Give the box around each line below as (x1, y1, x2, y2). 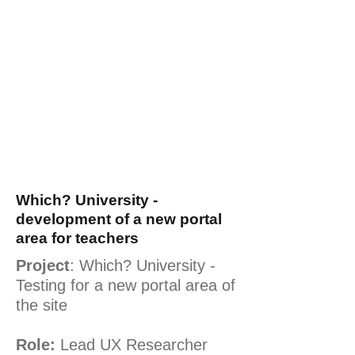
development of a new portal (16, 211, 222, 227)
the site (16, 296, 72, 314)
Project (16, 257, 70, 274)
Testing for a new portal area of (16, 277, 235, 294)
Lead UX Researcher (55, 336, 208, 353)
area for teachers (16, 230, 139, 246)
